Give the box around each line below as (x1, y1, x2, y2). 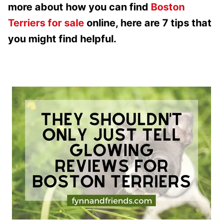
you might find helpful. (8, 32, 116, 45)
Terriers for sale (8, 16, 84, 29)
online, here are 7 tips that (84, 16, 212, 29)
